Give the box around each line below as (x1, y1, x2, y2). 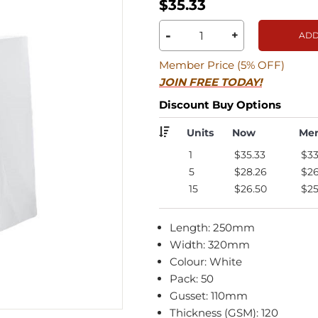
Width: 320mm (170, 237, 250, 251)
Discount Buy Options (159, 97, 281, 111)
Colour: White (170, 254, 242, 268)
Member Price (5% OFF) (159, 57, 285, 72)
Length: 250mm (170, 220, 255, 234)
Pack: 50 (170, 271, 214, 285)
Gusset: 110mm (170, 288, 248, 302)
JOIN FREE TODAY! (159, 75, 262, 89)
